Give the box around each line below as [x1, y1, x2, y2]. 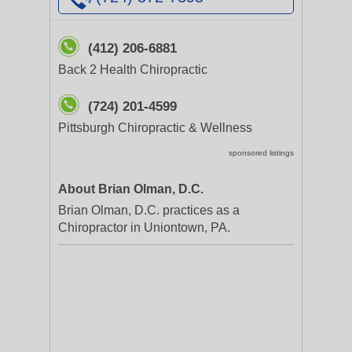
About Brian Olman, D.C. [58, 182, 203, 196]
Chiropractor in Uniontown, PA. [58, 221, 230, 234]
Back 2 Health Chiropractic [58, 63, 207, 76]
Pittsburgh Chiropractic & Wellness [58, 121, 252, 134]
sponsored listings [229, 148, 294, 157]
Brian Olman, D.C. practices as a [58, 203, 240, 217]
